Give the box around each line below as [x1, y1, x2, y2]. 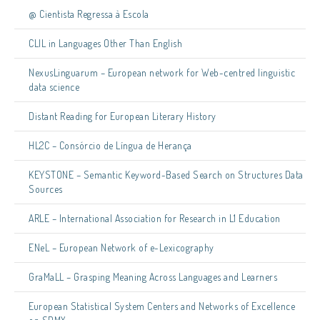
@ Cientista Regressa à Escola [29, 8, 149, 20]
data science [29, 81, 79, 93]
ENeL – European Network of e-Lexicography [29, 241, 214, 254]
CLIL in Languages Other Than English [29, 37, 182, 49]
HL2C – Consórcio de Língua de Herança [29, 139, 192, 151]
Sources [29, 183, 63, 195]
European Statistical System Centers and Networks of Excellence [29, 300, 295, 312]
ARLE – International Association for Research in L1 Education [29, 212, 281, 224]
